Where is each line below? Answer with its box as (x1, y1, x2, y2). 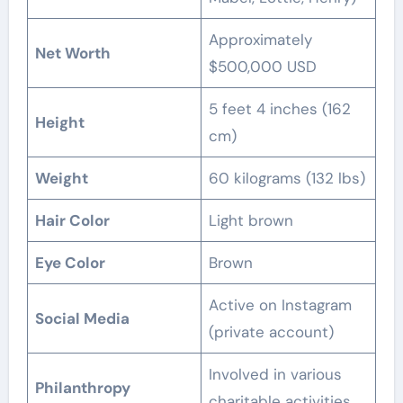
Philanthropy (35, 377, 131, 398)
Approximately (209, 29, 313, 49)
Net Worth (35, 42, 112, 63)
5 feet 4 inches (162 (209, 98, 352, 119)
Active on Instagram (209, 294, 353, 315)
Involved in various (209, 363, 343, 384)
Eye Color (35, 252, 106, 273)
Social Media (35, 308, 130, 328)
